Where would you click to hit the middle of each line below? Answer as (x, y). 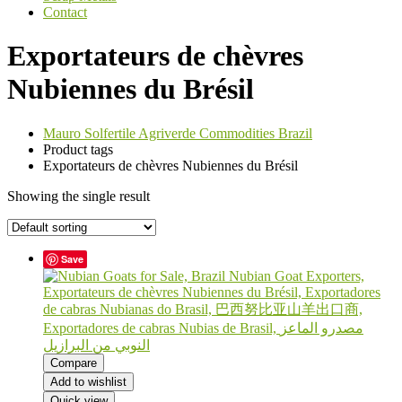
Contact (65, 12)
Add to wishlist (88, 381)
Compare (74, 363)
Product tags (78, 149)
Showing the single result (79, 196)
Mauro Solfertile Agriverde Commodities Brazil (178, 133)
